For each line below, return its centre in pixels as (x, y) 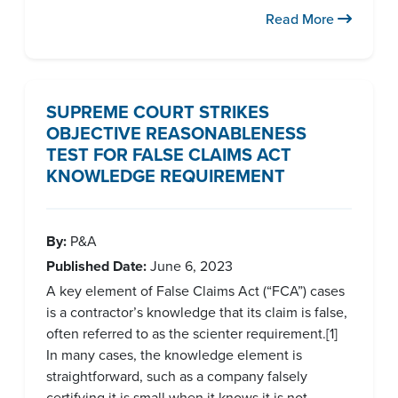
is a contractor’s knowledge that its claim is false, (197, 312)
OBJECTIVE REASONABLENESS (176, 133)
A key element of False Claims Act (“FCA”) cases (195, 291)
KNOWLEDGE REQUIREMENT (166, 176)
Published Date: (96, 266)
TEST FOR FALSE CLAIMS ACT (169, 155)
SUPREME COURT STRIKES (158, 112)
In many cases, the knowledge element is (174, 355)
